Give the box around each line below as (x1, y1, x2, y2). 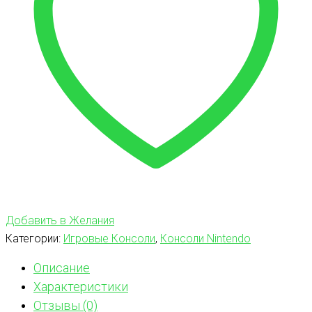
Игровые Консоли (63, 231, 155, 245)
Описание (33, 260, 90, 275)
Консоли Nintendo (160, 231, 251, 245)
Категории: (6, 231, 63, 245)
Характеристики (33, 279, 128, 294)
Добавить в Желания (6, 213, 114, 227)
